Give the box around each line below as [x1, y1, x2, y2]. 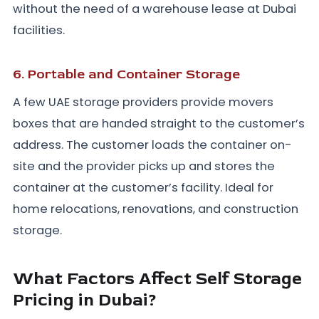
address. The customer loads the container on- [13, 137, 292, 154]
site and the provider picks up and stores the [13, 158, 275, 175]
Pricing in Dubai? [13, 290, 161, 311]
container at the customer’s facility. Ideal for [13, 179, 273, 197]
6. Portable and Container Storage [13, 66, 240, 83]
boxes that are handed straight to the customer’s [13, 115, 305, 132]
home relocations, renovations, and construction [13, 201, 298, 218]
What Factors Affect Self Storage [13, 268, 302, 290]
